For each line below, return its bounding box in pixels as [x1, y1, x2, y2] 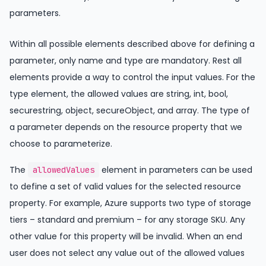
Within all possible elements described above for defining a [9, 37, 255, 50]
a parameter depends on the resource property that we [9, 121, 242, 133]
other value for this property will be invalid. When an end [9, 230, 242, 242]
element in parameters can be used [99, 163, 252, 176]
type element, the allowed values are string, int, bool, [9, 87, 228, 100]
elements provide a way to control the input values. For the [9, 71, 255, 83]
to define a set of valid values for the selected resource [9, 180, 241, 192]
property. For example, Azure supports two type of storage [9, 197, 251, 209]
